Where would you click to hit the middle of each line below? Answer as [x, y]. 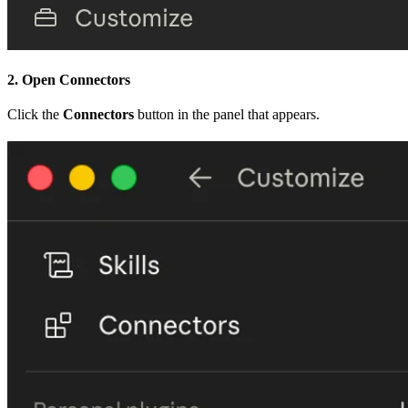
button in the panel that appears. [227, 114]
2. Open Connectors [69, 79]
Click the [35, 114]
